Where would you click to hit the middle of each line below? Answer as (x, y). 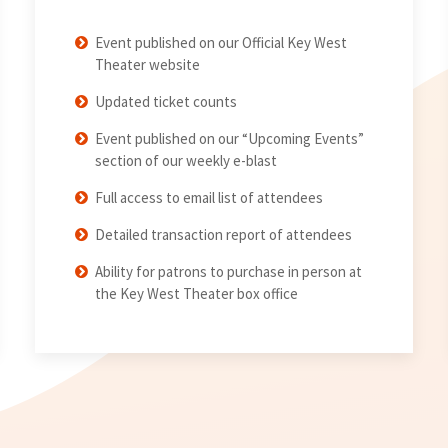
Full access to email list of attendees (208, 198)
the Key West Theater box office (196, 294)
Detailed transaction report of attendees (223, 235)
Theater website (147, 65)
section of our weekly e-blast (185, 161)
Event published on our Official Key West (220, 43)
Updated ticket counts (165, 102)
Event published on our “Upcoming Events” (229, 139)
